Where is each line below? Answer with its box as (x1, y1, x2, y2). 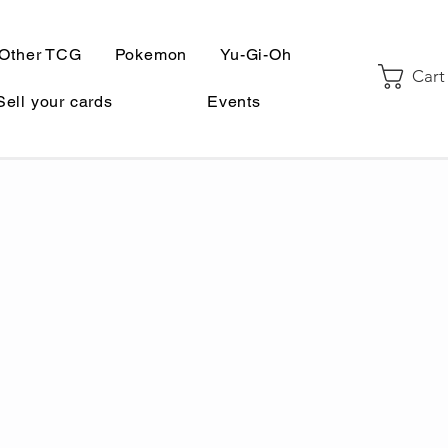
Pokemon (114, 45, 188, 64)
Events (207, 92, 261, 111)
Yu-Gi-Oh (220, 45, 292, 64)
